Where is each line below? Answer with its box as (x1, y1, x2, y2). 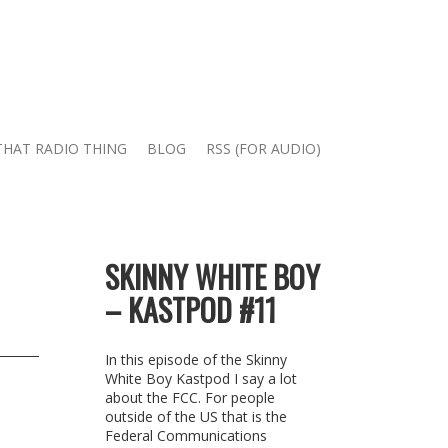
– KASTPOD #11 (104, 287, 276, 332)
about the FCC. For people (104, 388, 275, 407)
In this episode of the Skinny (104, 350, 287, 369)
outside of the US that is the (104, 407, 287, 426)
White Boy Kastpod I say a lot (104, 369, 297, 388)
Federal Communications (104, 426, 267, 445)
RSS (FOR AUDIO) (206, 139, 321, 158)
